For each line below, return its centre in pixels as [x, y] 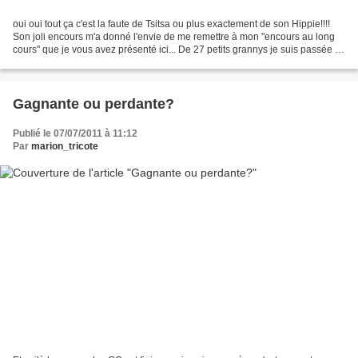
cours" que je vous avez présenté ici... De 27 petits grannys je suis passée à [177, 50]
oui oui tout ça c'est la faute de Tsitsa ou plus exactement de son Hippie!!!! [171, 24]
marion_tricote [65, 147]
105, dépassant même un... [72, 63]
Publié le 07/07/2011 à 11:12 [75, 134]
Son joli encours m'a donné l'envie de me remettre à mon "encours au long [174, 37]
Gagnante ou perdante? [93, 104]
